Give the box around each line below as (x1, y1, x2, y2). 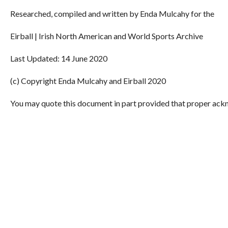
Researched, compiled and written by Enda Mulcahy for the (10, 9, 214, 19)
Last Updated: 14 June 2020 (10, 53, 107, 64)
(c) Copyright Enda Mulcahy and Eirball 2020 (10, 76, 166, 86)
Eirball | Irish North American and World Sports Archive (10, 31, 203, 41)
